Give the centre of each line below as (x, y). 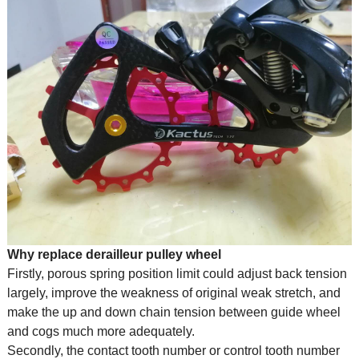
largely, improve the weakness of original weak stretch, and (173, 293)
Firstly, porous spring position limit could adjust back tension (177, 274)
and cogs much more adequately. (101, 332)
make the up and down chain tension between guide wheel (173, 313)
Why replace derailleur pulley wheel (114, 255)
